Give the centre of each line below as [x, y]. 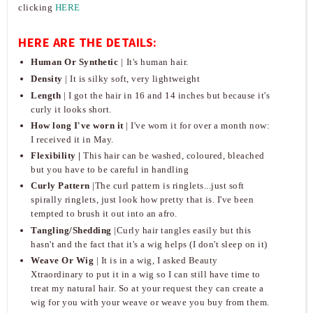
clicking [37, 8]
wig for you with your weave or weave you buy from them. [150, 302]
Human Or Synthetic [75, 62]
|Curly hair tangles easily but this [183, 230]
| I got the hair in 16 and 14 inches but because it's [167, 95]
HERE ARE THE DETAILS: [88, 43]
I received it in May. [72, 139]
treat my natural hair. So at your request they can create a [147, 288]
